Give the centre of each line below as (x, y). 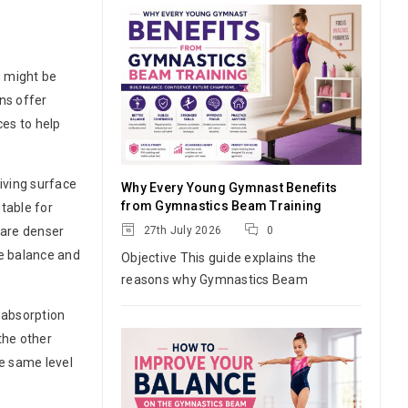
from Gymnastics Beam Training (222, 206)
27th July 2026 (181, 230)
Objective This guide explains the (219, 258)
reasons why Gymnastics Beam (214, 280)
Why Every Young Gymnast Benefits (229, 188)
